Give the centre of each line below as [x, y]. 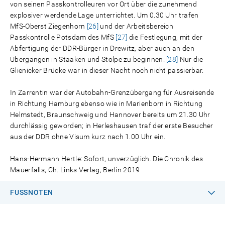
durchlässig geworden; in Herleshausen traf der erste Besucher [112, 126]
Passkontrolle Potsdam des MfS [63, 37]
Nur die [190, 59]
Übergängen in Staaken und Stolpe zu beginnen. [88, 59]
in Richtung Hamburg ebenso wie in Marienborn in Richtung [106, 103]
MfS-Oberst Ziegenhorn [48, 26]
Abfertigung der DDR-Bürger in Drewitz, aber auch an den [102, 48]
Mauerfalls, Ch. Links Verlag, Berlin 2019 [75, 170]
